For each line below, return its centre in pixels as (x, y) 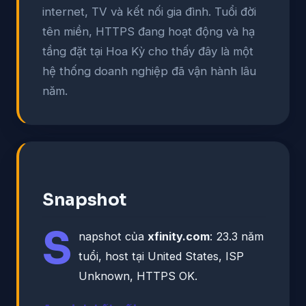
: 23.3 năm (237, 236)
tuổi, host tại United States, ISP (161, 256)
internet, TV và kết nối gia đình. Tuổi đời (149, 11)
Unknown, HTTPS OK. (138, 276)
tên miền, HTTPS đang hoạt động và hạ (149, 31)
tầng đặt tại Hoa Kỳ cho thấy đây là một (148, 51)
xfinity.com (179, 236)
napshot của (113, 236)
